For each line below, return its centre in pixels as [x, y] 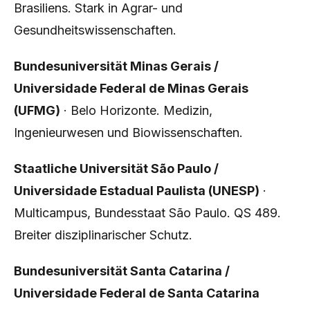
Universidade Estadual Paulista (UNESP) [137, 191]
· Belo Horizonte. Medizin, [136, 110]
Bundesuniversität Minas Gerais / [116, 66]
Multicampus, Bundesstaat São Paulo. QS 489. [147, 213]
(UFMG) [37, 110]
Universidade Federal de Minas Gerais [131, 88]
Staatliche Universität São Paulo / [116, 168]
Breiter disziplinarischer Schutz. [103, 235]
